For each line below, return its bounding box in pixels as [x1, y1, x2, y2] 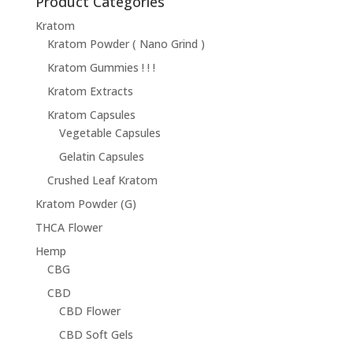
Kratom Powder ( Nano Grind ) [46, 36, 205, 52]
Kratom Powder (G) [35, 196, 136, 212]
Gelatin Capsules [58, 149, 144, 165]
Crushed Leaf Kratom [46, 173, 158, 188]
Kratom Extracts [46, 84, 133, 99]
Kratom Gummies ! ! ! [46, 60, 155, 76]
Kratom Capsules [46, 107, 136, 123]
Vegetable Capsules [58, 125, 161, 141]
